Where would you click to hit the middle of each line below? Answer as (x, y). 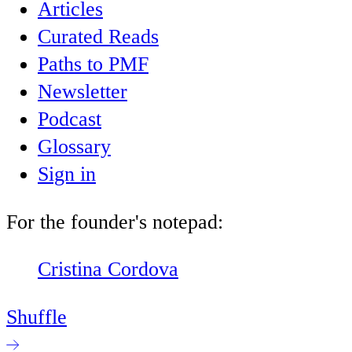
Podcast (70, 119)
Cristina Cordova (108, 269)
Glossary (74, 146)
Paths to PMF (93, 64)
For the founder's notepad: (115, 222)
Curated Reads (98, 36)
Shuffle (37, 317)
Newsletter (82, 91)
